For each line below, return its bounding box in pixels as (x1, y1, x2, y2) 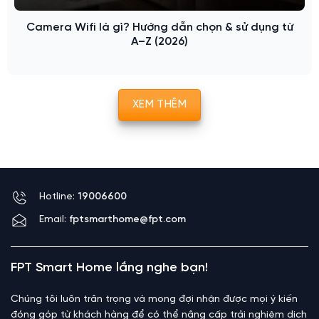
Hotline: (39, 191, 78, 202)
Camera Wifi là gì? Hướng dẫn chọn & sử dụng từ (26, 21, 293, 34)
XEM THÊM (132, 99, 187, 111)
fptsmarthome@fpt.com (69, 214, 186, 225)
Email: (39, 214, 69, 225)
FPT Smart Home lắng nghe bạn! (11, 261, 208, 275)
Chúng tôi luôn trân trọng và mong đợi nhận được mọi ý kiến (11, 293, 298, 305)
